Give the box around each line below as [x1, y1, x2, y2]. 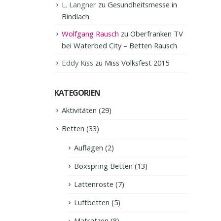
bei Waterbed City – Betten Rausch [62, 40, 177, 51]
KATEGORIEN [54, 87, 100, 99]
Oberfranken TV [130, 29, 183, 39]
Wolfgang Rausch [62, 29, 119, 39]
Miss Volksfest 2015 [105, 58, 169, 68]
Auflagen [74, 143, 103, 153]
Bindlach [62, 11, 89, 22]
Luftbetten [74, 197, 110, 208]
